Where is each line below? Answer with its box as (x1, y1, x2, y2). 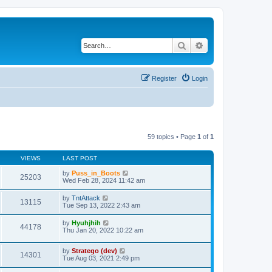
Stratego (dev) (72, 247, 117, 255)
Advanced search (204, 39, 268, 50)
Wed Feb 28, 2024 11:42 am (63, 176, 145, 184)
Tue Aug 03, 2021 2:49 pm (63, 254, 140, 262)
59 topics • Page (148, 132, 197, 140)
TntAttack (72, 194, 100, 202)
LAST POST (63, 154, 97, 161)
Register (152, 74, 177, 82)
